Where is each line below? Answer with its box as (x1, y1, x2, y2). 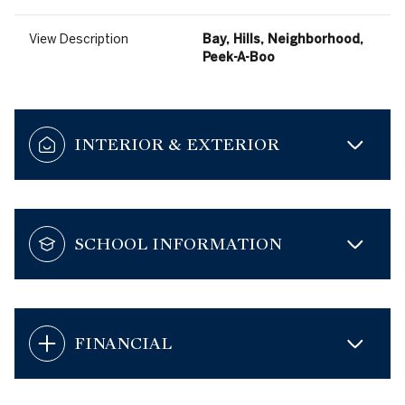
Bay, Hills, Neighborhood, (202, 32, 363, 47)
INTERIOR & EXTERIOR (74, 134, 279, 155)
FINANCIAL (74, 333, 172, 354)
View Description (29, 32, 128, 47)
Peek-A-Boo (202, 50, 275, 65)
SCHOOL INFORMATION (74, 233, 282, 255)
